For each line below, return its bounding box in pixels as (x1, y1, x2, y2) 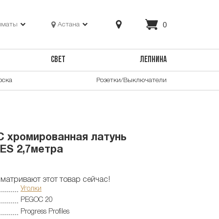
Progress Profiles (21, 208, 69, 215)
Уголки (21, 185, 42, 192)
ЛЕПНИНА (139, 56, 167, 65)
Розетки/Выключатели (96, 77, 167, 84)
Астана (58, 21, 80, 28)
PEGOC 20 (21, 197, 53, 204)
